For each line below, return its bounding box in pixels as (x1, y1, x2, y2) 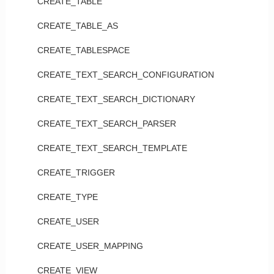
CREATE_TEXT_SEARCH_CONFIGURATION (37, 70, 214, 80)
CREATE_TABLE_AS (37, 21, 118, 31)
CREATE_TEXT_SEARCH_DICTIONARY (37, 94, 195, 104)
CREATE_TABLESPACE (37, 45, 130, 55)
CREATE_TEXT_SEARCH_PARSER (37, 119, 176, 128)
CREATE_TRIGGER (37, 168, 115, 177)
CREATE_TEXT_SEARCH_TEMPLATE (37, 143, 187, 153)
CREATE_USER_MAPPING (37, 241, 143, 251)
